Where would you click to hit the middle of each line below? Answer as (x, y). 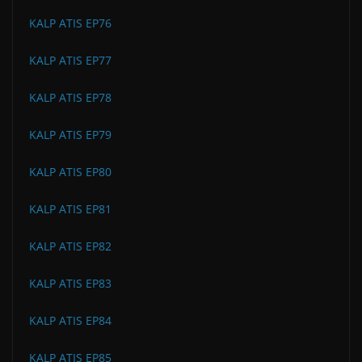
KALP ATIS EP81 (70, 208)
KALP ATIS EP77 (70, 60)
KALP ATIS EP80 (70, 171)
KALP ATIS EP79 (70, 134)
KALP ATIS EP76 (70, 23)
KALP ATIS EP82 (70, 246)
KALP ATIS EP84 (70, 320)
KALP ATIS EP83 (70, 283)
